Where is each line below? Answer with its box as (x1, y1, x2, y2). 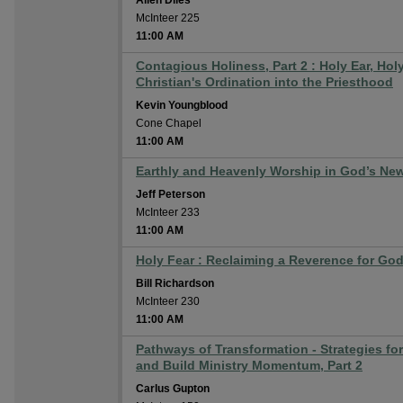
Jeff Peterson (136, 188, 205, 201)
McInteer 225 (136, 12, 200, 24)
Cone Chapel (136, 117, 201, 130)
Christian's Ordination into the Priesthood (136, 75, 393, 89)
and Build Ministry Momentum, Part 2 (136, 358, 363, 372)
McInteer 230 (136, 295, 200, 308)
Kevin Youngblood (136, 99, 228, 112)
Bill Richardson (136, 277, 214, 290)
